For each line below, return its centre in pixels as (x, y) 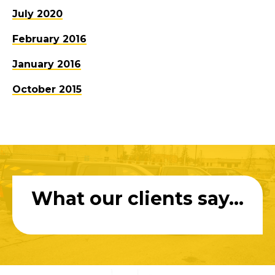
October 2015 (47, 90)
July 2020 (37, 14)
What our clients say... (137, 199)
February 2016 (49, 39)
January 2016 (47, 64)
